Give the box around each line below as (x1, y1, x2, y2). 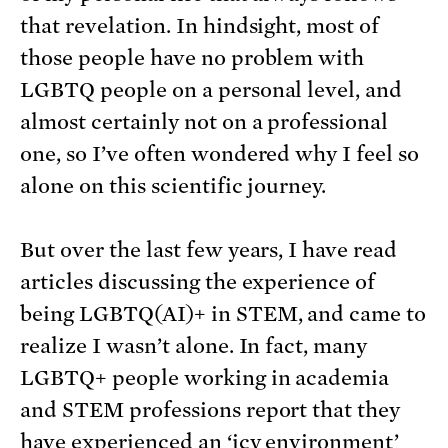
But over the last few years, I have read (20, 237, 398, 262)
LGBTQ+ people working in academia (20, 365, 390, 390)
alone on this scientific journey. (20, 173, 327, 198)
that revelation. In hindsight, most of (20, 13, 380, 38)
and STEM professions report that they (20, 397, 401, 422)
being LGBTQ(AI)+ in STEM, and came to (20, 301, 427, 326)
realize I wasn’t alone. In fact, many (20, 333, 368, 358)
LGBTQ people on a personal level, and (20, 77, 403, 102)
